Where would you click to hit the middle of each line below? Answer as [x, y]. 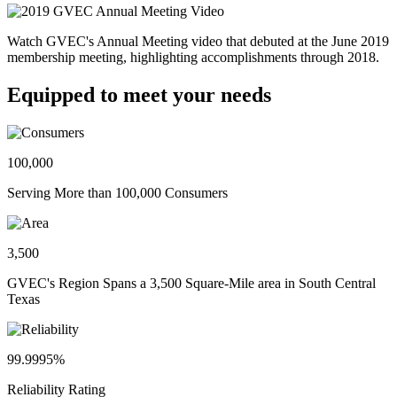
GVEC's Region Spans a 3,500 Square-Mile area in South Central [191, 283]
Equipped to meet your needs [139, 94]
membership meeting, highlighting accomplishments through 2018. [193, 57]
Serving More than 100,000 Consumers [117, 192]
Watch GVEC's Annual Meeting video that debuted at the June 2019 [198, 41]
